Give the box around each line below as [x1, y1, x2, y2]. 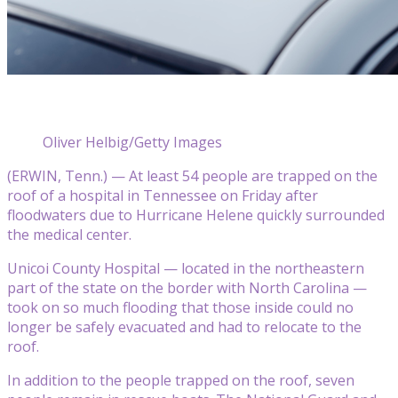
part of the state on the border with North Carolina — [7, 277, 367, 298]
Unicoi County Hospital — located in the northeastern [7, 258, 364, 278]
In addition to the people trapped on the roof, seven [7, 370, 354, 390]
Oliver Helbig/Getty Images [43, 131, 222, 152]
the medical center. [7, 224, 131, 244]
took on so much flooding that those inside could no [7, 297, 354, 317]
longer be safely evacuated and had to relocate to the [7, 316, 362, 337]
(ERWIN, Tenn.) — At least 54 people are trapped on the [7, 165, 378, 186]
